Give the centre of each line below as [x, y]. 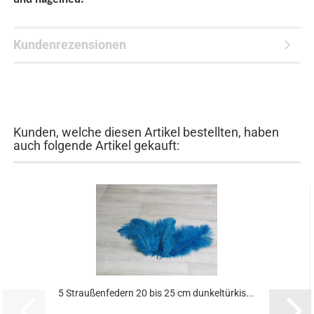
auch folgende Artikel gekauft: [97, 145]
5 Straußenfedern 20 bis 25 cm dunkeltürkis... [157, 293]
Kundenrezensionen [70, 45]
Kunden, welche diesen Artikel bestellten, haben [146, 132]
